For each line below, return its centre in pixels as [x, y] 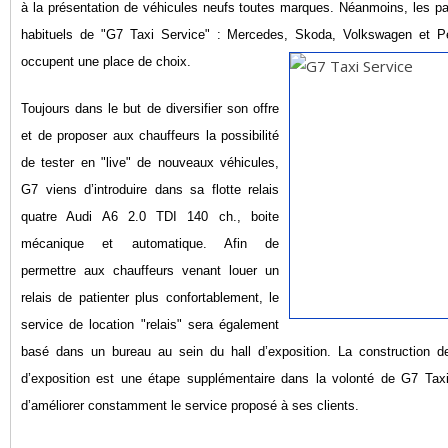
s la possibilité [236, 135]
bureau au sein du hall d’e [190, 351]
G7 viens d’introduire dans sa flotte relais [150, 189]
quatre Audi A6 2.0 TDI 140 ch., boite [150, 216]
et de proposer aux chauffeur [107, 135]
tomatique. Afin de [212, 243]
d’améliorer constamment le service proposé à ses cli [175, 405]
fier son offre [241, 108]
